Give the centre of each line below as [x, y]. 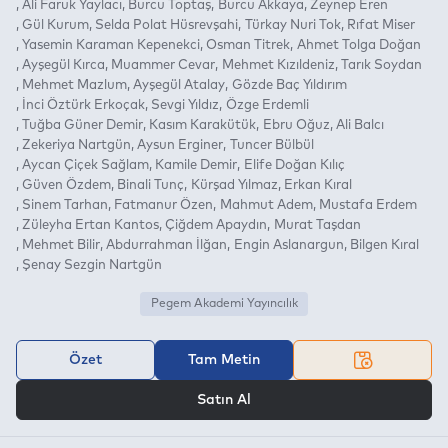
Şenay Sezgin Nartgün [92, 265]
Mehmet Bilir [61, 245]
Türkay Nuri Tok [292, 25]
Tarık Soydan [381, 65]
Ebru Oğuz [296, 125]
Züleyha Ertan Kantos [91, 225]
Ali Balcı [359, 125]
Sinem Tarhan [65, 205]
